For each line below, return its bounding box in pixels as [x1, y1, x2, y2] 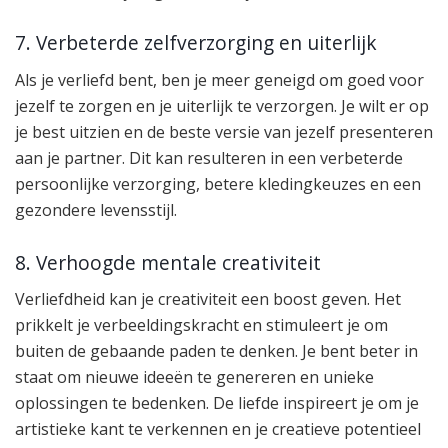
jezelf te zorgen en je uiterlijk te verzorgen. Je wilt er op [15, 95, 429, 118]
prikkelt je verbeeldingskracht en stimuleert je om [15, 314, 388, 337]
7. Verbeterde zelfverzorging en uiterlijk [15, 29, 377, 57]
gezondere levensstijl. [15, 199, 177, 222]
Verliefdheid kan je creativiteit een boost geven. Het [15, 288, 401, 311]
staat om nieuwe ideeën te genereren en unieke [15, 366, 374, 389]
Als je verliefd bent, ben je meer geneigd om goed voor [15, 69, 424, 92]
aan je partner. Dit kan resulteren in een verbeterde [15, 147, 403, 170]
